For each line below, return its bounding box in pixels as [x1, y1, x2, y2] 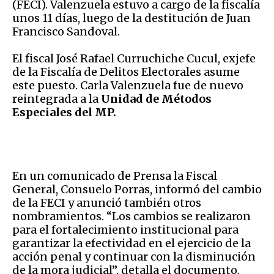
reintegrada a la [12, 91, 101, 106]
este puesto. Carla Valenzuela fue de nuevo [12, 78, 243, 92]
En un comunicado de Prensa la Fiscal [12, 168, 217, 183]
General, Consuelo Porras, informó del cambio [12, 182, 262, 196]
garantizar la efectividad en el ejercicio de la [12, 235, 251, 250]
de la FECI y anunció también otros [12, 195, 201, 210]
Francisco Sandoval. [12, 24, 120, 39]
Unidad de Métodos [101, 91, 212, 106]
